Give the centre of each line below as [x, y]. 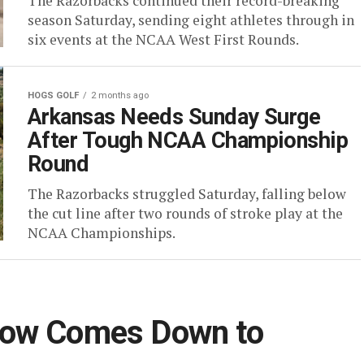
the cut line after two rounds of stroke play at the [185, 213]
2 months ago [120, 95]
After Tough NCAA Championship [188, 141]
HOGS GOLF [53, 95]
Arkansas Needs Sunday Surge [174, 117]
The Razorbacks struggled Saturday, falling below [187, 194]
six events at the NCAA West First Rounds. [163, 39]
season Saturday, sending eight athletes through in [191, 20]
